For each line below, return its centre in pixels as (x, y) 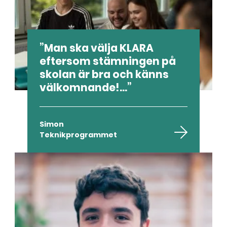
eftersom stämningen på (108, 61)
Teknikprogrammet (79, 135)
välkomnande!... (84, 87)
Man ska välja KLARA (99, 48)
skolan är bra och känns (104, 74)
